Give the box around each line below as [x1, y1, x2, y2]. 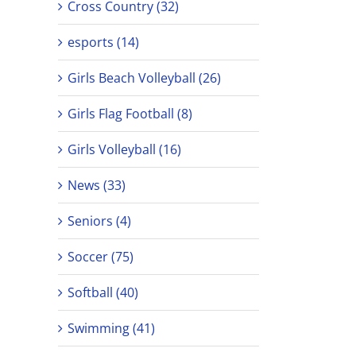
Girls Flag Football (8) [68, 105, 192, 122]
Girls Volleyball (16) [68, 141, 181, 158]
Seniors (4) [68, 212, 131, 230]
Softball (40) [68, 284, 138, 301]
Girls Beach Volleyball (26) [68, 69, 221, 87]
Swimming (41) [68, 319, 155, 337]
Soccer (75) [68, 248, 133, 265]
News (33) [68, 176, 126, 194]
